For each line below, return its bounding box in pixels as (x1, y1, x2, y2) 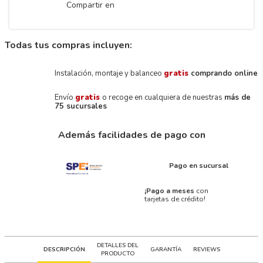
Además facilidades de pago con (58, 128, 205, 141)
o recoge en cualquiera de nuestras (102, 92, 224, 103)
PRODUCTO (100, 249, 134, 258)
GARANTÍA (150, 245, 181, 254)
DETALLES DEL (96, 241, 139, 249)
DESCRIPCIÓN (43, 245, 85, 254)
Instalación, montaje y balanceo (54, 68, 164, 79)
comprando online (190, 68, 258, 79)
